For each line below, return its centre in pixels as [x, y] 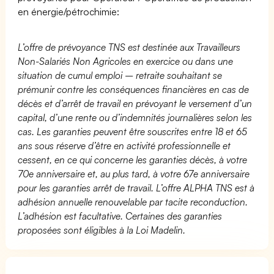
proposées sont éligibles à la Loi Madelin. [102, 230]
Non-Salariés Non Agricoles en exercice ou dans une [126, 61]
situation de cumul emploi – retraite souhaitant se [120, 75]
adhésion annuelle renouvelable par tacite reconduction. [133, 202]
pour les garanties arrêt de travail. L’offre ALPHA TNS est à [136, 187]
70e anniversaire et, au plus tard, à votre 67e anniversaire [134, 173]
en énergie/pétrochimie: [69, 11]
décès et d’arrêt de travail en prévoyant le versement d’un [135, 103]
